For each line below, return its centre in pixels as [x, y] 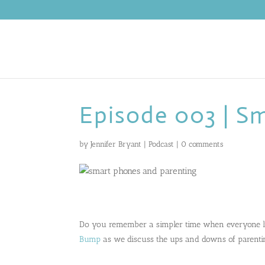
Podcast [161, 144]
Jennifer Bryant [116, 144]
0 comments [202, 144]
